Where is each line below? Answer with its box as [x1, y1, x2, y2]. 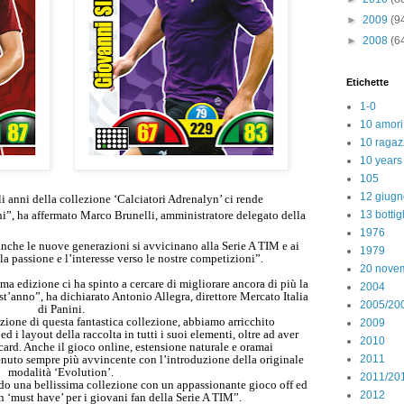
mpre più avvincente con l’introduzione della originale [36, 352, 304, 366]
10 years [360, 154, 402, 167]
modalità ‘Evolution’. [8, 364, 116, 379]
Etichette [346, 77, 389, 87]
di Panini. [37, 301, 87, 316]
